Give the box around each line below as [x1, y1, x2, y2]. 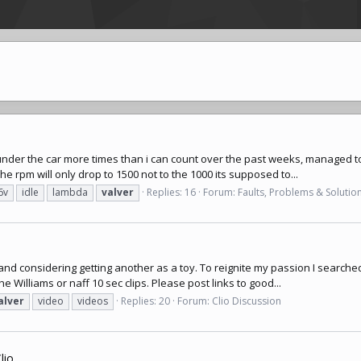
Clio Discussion [212, 294, 281, 309]
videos [77, 294, 108, 309]
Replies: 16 [147, 185, 196, 200]
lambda [52, 185, 88, 200]
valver [102, 185, 134, 200]
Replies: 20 [121, 294, 170, 309]
